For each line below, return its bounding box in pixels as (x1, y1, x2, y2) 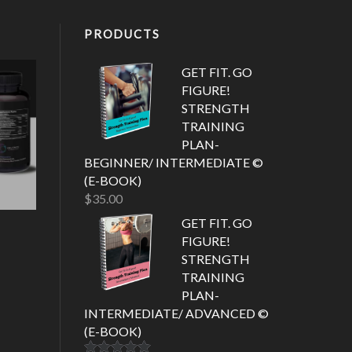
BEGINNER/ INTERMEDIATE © (84, 155, 263, 170)
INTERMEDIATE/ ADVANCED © (84, 306, 269, 321)
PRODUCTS (84, 27, 160, 42)
